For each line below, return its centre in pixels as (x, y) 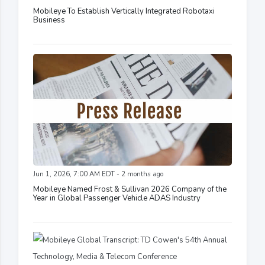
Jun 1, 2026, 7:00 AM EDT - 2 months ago (98, 174)
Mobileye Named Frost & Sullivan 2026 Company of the (130, 189)
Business (49, 20)
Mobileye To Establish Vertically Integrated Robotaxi (124, 11)
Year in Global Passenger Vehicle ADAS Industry (117, 198)
